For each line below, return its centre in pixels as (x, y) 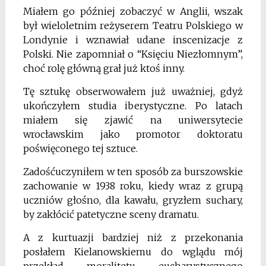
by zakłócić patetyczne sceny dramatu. (111, 214)
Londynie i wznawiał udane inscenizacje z (133, 40)
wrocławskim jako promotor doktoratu (133, 134)
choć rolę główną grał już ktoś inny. (104, 68)
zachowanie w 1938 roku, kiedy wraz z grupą (133, 186)
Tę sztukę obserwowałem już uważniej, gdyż (133, 91)
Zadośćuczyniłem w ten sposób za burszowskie (133, 172)
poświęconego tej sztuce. (80, 148)
